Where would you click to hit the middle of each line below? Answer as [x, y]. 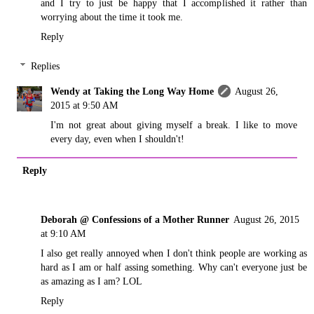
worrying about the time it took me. [112, 17]
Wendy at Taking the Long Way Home [132, 91]
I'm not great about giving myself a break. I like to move [174, 125]
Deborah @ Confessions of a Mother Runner [135, 220]
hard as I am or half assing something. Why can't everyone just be [174, 267]
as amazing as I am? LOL [91, 281]
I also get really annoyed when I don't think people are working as [174, 253]
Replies [46, 66]
